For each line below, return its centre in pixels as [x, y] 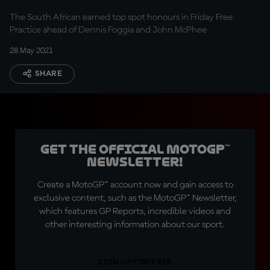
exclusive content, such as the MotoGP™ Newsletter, [135, 198]
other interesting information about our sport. [135, 225]
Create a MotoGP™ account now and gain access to [135, 185]
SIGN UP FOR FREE [135, 262]
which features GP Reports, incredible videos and [135, 212]
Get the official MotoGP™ [135, 149]
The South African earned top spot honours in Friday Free [121, 17]
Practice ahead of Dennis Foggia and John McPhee [108, 30]
